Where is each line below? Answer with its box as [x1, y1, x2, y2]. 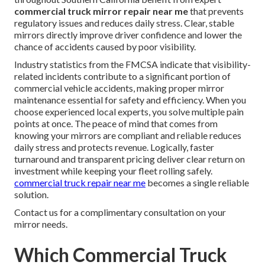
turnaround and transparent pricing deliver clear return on [14, 153, 245, 164]
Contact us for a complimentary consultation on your [14, 206, 226, 218]
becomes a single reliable [146, 176, 249, 188]
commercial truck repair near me [14, 176, 146, 188]
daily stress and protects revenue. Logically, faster [14, 141, 214, 153]
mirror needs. [14, 218, 67, 230]
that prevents [188, 5, 244, 17]
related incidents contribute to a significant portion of [14, 70, 231, 82]
